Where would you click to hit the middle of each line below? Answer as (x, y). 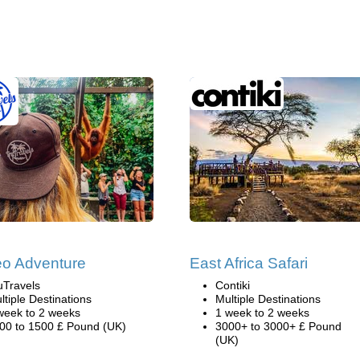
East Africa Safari (249, 263)
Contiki (233, 285)
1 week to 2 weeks (262, 313)
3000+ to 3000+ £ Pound (278, 326)
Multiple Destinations (268, 299)
